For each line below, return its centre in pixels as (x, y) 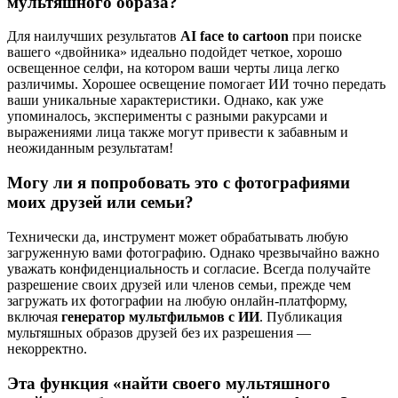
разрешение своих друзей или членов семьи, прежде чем (179, 284)
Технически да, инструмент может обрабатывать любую (178, 236)
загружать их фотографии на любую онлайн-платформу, (177, 300)
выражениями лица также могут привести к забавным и (178, 132)
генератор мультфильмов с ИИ (160, 316)
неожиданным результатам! (90, 148)
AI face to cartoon (235, 36)
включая (34, 316)
